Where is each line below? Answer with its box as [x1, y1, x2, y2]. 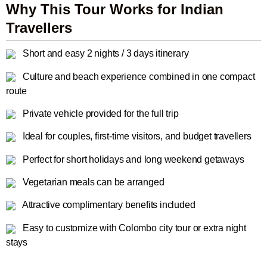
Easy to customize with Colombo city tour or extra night [20, 222, 246, 233]
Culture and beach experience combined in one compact [20, 71, 255, 82]
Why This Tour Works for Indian [6, 1, 223, 18]
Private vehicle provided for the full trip [20, 108, 179, 119]
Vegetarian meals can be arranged [20, 177, 164, 188]
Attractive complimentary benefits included [20, 200, 195, 210]
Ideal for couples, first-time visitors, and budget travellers [20, 131, 252, 142]
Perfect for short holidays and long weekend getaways [20, 154, 244, 164]
